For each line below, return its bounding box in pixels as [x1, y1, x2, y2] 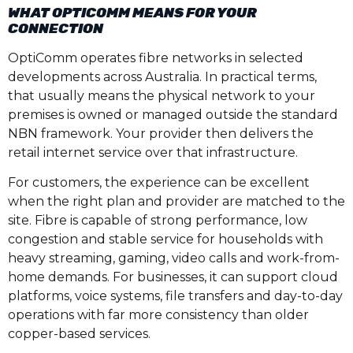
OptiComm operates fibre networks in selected [8, 50, 303, 66]
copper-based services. [8, 326, 150, 342]
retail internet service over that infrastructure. [8, 145, 298, 161]
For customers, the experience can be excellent [8, 175, 310, 191]
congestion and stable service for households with [8, 232, 323, 247]
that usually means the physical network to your [8, 88, 315, 104]
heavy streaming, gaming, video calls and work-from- [8, 251, 340, 266]
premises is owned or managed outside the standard [8, 107, 338, 123]
